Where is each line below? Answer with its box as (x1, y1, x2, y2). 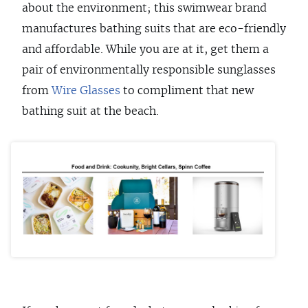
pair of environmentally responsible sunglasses (22, 65, 276, 76)
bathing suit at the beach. (22, 106, 162, 118)
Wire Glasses (52, 85, 120, 97)
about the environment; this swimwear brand (22, 3, 267, 14)
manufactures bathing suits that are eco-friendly (22, 23, 286, 35)
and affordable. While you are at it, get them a (22, 44, 269, 56)
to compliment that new (120, 85, 254, 97)
